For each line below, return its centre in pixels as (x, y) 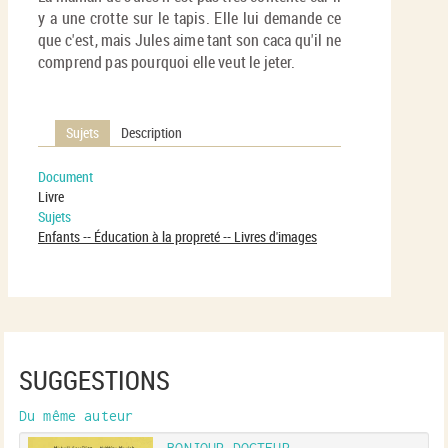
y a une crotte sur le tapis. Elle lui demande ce (189, 18)
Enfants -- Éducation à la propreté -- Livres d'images (177, 237)
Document (65, 177)
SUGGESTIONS (94, 381)
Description (151, 133)
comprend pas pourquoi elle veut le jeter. (167, 62)
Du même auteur (76, 416)
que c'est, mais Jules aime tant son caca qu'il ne (189, 40)
